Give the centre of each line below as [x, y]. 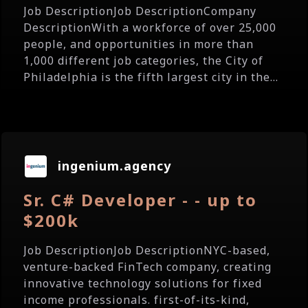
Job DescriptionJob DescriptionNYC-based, [147, 250]
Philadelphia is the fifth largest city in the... [151, 77]
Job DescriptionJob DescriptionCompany [140, 11]
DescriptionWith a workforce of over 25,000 [150, 27]
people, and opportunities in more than [139, 44]
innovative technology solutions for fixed [143, 283]
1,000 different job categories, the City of [143, 60]
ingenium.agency [114, 166]
